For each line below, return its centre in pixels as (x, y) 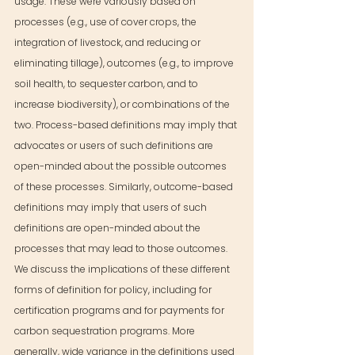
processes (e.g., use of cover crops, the (107, 22)
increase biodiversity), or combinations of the (123, 104)
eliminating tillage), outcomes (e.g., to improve (125, 63)
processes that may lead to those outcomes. (122, 248)
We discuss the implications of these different (123, 269)
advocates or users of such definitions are (115, 145)
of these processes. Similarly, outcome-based (125, 187)
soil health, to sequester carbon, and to (107, 84)
